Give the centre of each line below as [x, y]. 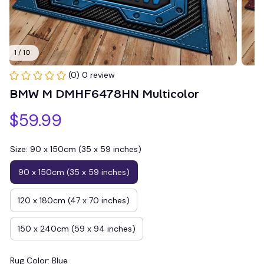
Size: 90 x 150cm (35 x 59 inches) [76, 149]
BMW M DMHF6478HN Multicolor [104, 94]
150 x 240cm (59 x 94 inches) [77, 228]
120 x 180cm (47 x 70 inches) [74, 200]
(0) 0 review [92, 75]
